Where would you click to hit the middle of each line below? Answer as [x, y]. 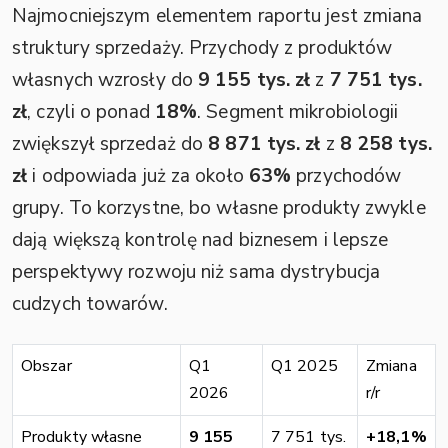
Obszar [46, 365]
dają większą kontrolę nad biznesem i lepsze [200, 239]
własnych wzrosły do [105, 79]
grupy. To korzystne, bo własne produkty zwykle [219, 207]
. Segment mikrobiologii [298, 111]
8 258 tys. [385, 143]
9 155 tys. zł [254, 79]
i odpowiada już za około [138, 175]
